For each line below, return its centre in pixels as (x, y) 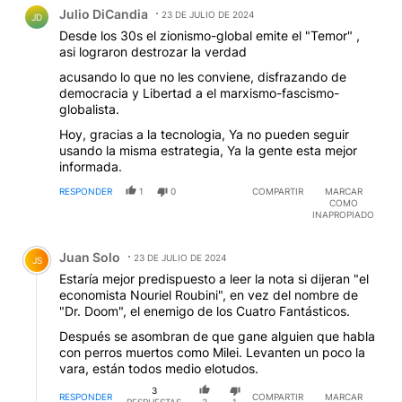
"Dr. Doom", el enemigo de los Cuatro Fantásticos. (205, 311)
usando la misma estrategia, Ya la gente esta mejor (208, 151)
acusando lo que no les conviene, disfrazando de (203, 77)
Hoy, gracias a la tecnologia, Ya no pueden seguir (204, 135)
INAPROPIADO (343, 215)
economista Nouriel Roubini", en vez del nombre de (209, 295)
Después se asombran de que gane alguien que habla (217, 336)
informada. (91, 167)
